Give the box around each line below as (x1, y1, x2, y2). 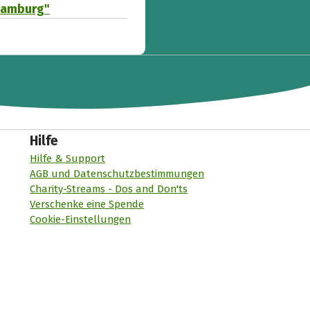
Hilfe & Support (30, 152, 106, 165)
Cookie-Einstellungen (30, 212, 131, 226)
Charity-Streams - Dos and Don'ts (30, 182, 188, 195)
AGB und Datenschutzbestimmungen (30, 167, 205, 180)
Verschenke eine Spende (30, 197, 145, 210)
